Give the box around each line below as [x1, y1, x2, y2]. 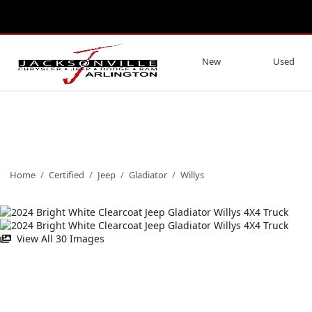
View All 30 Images [14, 232, 105, 245]
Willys [180, 169, 204, 182]
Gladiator [129, 169, 167, 182]
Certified [49, 169, 84, 182]
